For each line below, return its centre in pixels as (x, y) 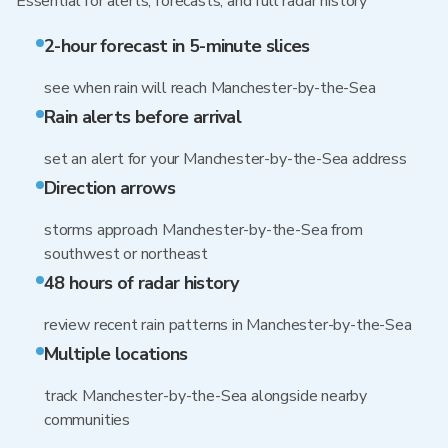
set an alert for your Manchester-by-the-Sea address (225, 159)
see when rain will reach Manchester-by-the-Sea (210, 88)
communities (87, 420)
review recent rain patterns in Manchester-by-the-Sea (228, 325)
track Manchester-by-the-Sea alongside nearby (206, 396)
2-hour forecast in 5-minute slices (177, 46)
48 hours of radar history (141, 283)
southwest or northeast (126, 254)
